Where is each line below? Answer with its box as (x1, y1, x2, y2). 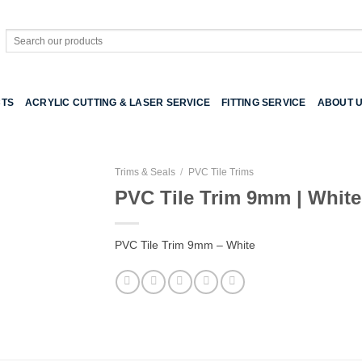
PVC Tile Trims (187, 166, 254, 178)
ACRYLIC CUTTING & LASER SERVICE (24, 98, 211, 107)
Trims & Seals (114, 166, 175, 178)
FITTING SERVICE (221, 98, 306, 107)
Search (5, 29, 34, 40)
